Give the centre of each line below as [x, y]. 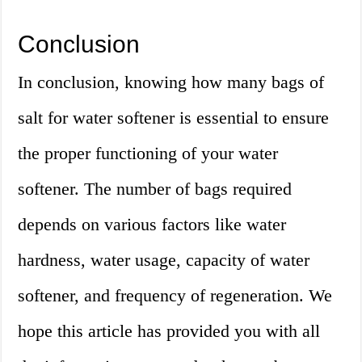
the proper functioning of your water [148, 154]
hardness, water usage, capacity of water [164, 260]
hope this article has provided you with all [169, 331]
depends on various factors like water [152, 225]
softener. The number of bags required [155, 189]
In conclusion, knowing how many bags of [171, 82]
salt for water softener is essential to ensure [174, 118]
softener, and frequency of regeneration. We [175, 296]
